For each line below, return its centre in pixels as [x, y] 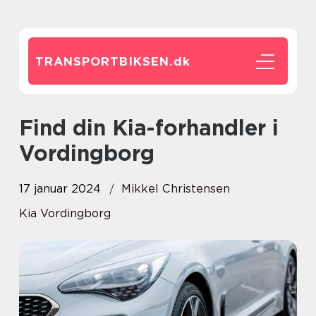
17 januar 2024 [60, 189]
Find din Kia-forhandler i [26, 128]
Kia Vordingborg [65, 213]
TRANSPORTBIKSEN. [104, 61]
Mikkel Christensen [176, 189]
